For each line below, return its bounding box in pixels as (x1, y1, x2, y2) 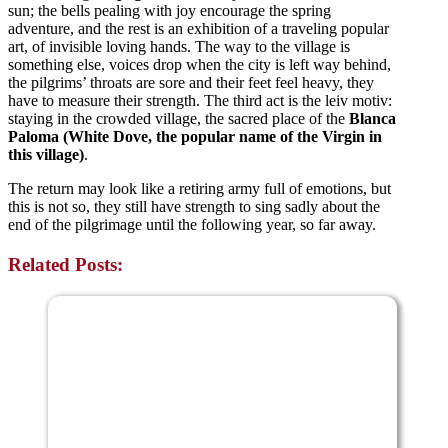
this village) (8, 146, 84, 163)
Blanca (349, 110, 396, 127)
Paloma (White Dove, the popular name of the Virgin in (8, 128, 382, 145)
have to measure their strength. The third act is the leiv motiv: (8, 92, 392, 109)
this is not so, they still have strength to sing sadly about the (8, 198, 380, 215)
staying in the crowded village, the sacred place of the (8, 110, 349, 127)
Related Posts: (8, 254, 123, 275)
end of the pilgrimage (8, 216, 142, 233)
